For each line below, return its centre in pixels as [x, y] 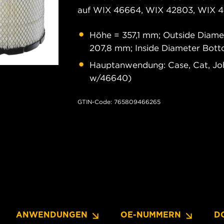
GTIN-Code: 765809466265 [119, 102]
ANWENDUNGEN [52, 215]
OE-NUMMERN [151, 215]
